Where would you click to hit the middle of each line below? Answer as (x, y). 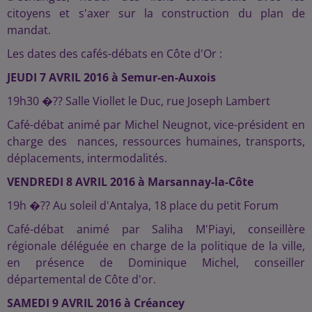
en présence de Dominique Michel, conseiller (156, 263)
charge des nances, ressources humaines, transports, (156, 142)
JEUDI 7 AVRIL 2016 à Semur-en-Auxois (113, 78)
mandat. (29, 30)
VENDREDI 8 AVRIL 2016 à (77, 182)
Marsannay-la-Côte (201, 182)
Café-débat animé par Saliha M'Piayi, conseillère (156, 229)
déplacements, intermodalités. (87, 158)
